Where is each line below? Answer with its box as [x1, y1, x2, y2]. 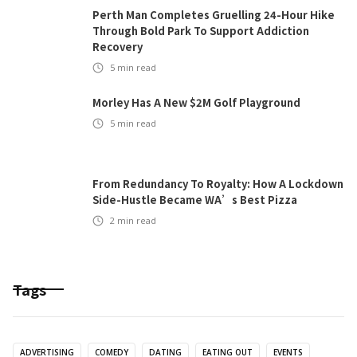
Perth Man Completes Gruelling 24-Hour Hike [92, 7, 335, 22]
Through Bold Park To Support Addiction [92, 23, 309, 38]
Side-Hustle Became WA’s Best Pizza [92, 192, 297, 207]
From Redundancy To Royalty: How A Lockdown [92, 176, 343, 191]
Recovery [92, 39, 143, 54]
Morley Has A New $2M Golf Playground [92, 95, 300, 110]
